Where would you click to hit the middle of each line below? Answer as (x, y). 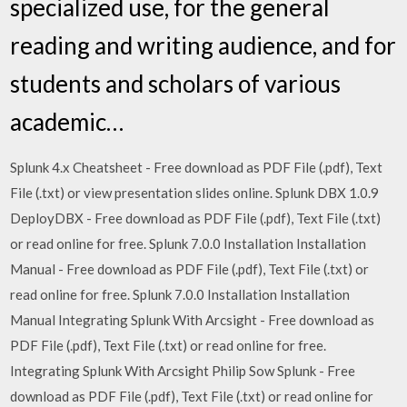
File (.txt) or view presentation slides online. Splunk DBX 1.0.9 (195, 192)
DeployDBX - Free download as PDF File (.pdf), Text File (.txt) (196, 218)
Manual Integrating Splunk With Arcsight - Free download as (193, 319)
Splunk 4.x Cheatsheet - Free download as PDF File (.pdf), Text (197, 167)
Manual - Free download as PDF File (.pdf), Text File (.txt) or (190, 268)
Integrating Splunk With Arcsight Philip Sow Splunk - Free (183, 370)
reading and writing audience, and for (203, 45)
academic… (67, 121)
